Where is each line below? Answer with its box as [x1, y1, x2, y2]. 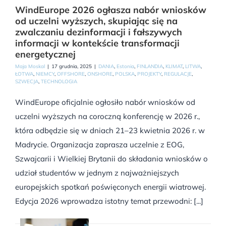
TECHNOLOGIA [41, 78, 77, 85]
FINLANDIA [137, 63, 163, 70]
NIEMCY [36, 71, 54, 78]
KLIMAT [165, 63, 183, 70]
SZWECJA [15, 78, 38, 85]
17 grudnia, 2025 [51, 63, 92, 70]
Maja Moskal [15, 63, 45, 70]
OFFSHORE [57, 71, 85, 78]
